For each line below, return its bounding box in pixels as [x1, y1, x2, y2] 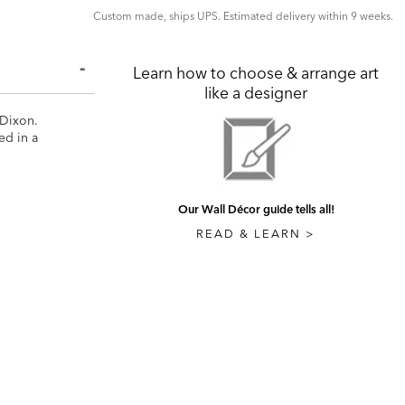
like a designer [204, 82, 308, 102]
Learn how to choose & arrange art [133, 62, 380, 82]
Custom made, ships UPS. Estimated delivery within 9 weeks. [92, 8, 393, 23]
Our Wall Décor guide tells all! [177, 201, 334, 216]
